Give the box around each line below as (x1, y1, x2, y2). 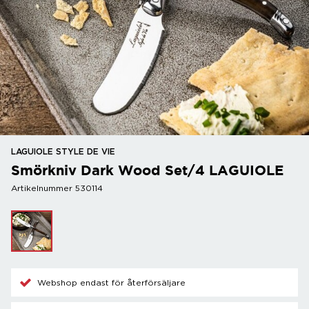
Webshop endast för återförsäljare (37, 278, 186, 287)
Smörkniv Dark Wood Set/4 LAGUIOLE (11, 162, 283, 178)
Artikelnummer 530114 (11, 184, 103, 192)
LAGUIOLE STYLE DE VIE (11, 148, 115, 156)
